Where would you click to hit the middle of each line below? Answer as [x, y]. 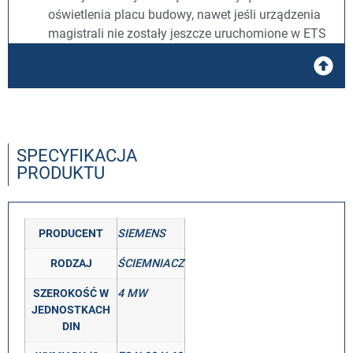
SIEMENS [141, 234]
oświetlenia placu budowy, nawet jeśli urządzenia [184, 15]
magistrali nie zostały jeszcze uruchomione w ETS [187, 33]
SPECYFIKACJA [77, 156]
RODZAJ [71, 264]
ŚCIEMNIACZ [151, 264]
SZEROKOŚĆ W [71, 294]
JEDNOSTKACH [71, 310]
